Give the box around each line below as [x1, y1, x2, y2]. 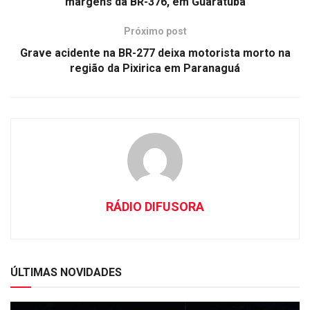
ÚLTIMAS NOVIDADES [10, 265, 122, 279]
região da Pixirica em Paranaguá [70, 61, 240, 75]
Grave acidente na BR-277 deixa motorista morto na [19, 46, 291, 60]
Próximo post [123, 25, 187, 37]
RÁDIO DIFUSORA [106, 199, 204, 214]
